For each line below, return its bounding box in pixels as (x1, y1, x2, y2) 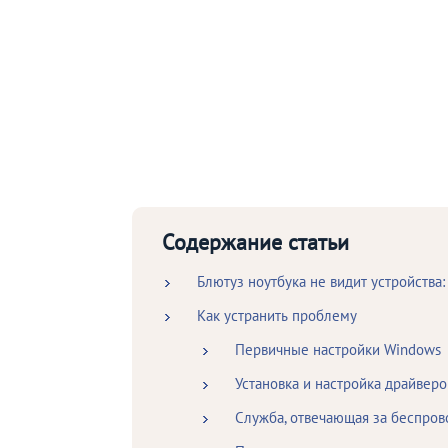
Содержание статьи (162, 228, 349, 257)
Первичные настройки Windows (234, 340, 441, 360)
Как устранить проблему (197, 306, 357, 326)
